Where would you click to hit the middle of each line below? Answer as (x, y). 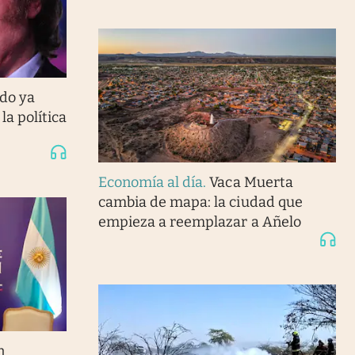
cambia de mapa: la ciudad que (200, 202)
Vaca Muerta (251, 182)
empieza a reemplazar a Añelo (199, 221)
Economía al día (151, 182)
